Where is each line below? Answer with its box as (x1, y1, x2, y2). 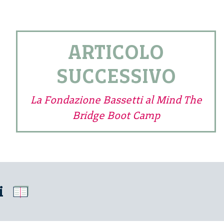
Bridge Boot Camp (72, 109, 160, 122)
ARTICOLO (68, 40, 164, 64)
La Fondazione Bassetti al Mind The (30, 93, 202, 106)
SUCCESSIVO (56, 64, 176, 88)
